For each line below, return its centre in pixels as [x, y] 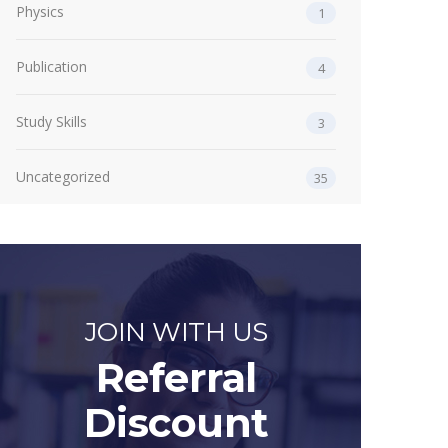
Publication [51, 66]
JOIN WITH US [176, 332]
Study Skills [51, 121]
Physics [40, 11]
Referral [176, 377]
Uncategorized [63, 176]
